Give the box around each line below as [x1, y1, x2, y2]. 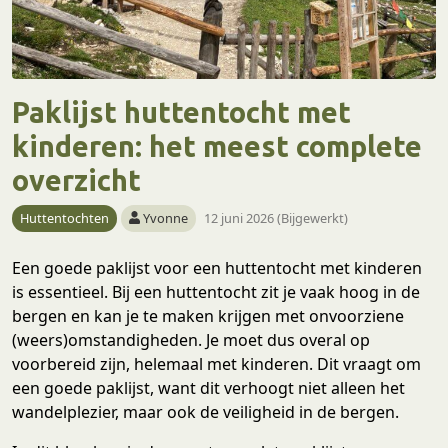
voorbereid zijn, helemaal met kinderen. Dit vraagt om [12, 352, 421, 375]
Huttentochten [20, 208, 109, 227]
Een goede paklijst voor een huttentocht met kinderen [12, 256, 422, 279]
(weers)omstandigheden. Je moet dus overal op [12, 328, 370, 351]
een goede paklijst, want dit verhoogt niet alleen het [12, 376, 405, 399]
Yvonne [143, 208, 189, 227]
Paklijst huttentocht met [12, 95, 351, 128]
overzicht [12, 163, 141, 196]
